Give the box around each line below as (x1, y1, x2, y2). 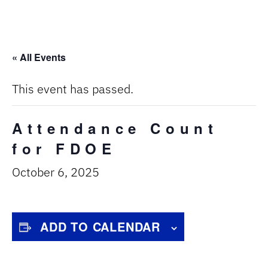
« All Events (12, 50, 66, 64)
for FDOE (12, 138, 117, 159)
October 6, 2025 (12, 164, 99, 180)
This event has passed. (12, 81, 133, 97)
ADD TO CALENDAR (40, 218, 160, 235)
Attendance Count (12, 118, 218, 138)
